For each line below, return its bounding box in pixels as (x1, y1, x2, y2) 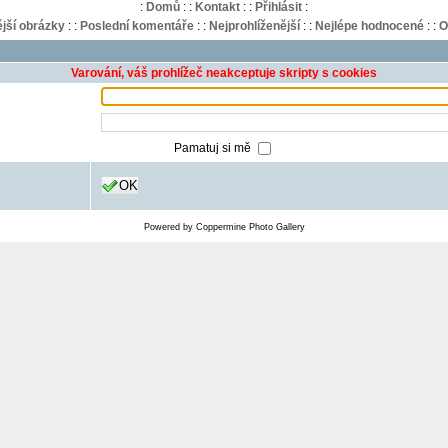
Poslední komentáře (79, 19, 194, 33)
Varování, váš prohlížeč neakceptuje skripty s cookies (71, 66, 377, 80)
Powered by (143, 222, 196, 232)
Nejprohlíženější (208, 19, 300, 33)
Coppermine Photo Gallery (195, 222, 305, 232)
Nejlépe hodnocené (314, 19, 424, 33)
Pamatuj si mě (174, 140, 254, 155)
